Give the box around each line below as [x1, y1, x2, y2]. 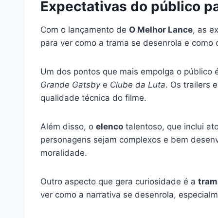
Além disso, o [40, 121, 96, 131]
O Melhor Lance [129, 24, 193, 35]
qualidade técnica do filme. [40, 92, 146, 103]
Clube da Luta [110, 79, 165, 90]
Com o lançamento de [40, 24, 129, 35]
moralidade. [40, 147, 87, 158]
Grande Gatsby [40, 79, 100, 90]
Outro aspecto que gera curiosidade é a [40, 176, 198, 186]
